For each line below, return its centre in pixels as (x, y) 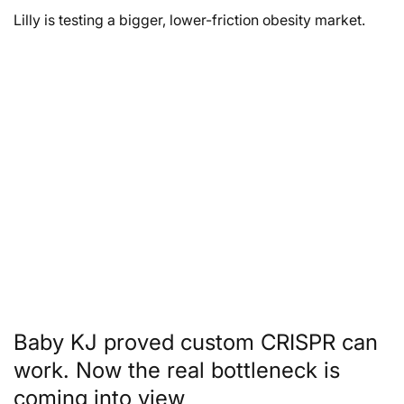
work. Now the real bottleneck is (177, 370)
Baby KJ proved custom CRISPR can (196, 342)
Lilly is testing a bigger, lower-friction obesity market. (189, 19)
